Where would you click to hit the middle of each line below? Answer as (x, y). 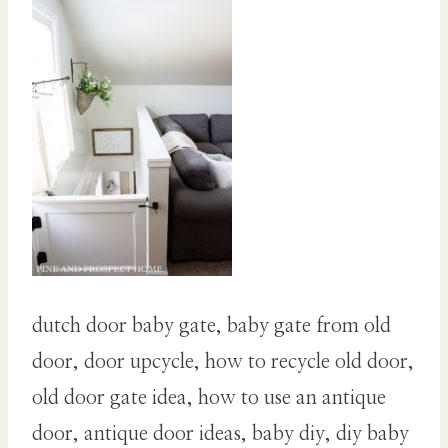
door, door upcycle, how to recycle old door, (223, 362)
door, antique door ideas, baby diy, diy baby (220, 434)
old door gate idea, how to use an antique (209, 398)
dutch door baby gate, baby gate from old (211, 326)
